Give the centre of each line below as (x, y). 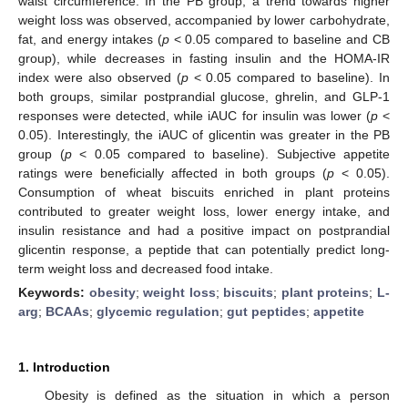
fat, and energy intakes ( (90, 39)
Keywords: (54, 292)
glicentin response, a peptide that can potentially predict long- (204, 249)
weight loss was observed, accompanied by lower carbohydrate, (204, 20)
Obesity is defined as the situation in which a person (217, 395)
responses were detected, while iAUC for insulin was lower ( (194, 115)
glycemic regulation (158, 311)
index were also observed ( (100, 77)
